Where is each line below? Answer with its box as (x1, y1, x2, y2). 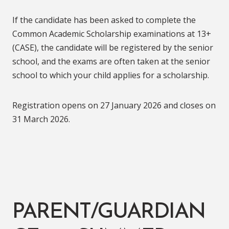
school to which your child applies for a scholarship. (12, 70, 209, 81)
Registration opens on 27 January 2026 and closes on (12, 100, 216, 111)
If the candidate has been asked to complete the (12, 14, 196, 26)
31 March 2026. (12, 113, 70, 125)
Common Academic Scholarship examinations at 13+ (12, 28, 211, 39)
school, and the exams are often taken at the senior (12, 56, 210, 67)
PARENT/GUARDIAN (12, 201, 205, 223)
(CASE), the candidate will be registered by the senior (12, 42, 213, 53)
